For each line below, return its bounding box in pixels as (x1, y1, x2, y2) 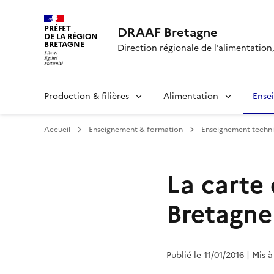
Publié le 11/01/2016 (166, 248, 244, 262)
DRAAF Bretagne (117, 23, 218, 42)
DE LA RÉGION (44, 31, 98, 42)
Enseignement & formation (89, 124, 183, 135)
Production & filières (44, 89, 129, 103)
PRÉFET (44, 23, 72, 34)
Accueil (44, 124, 70, 135)
